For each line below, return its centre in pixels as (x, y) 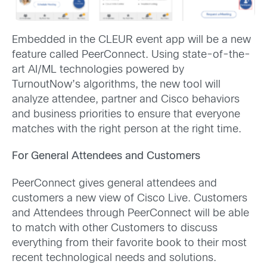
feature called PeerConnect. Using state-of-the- (131, 55)
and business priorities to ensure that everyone (126, 115)
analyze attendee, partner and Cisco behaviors (126, 100)
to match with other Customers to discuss (115, 228)
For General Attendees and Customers (106, 157)
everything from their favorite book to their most (129, 243)
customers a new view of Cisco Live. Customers (130, 198)
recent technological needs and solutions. (114, 258)
